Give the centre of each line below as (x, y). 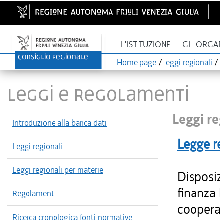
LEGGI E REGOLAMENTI (98, 94)
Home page (137, 62)
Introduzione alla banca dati (59, 123)
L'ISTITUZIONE (146, 44)
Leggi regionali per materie (58, 170)
